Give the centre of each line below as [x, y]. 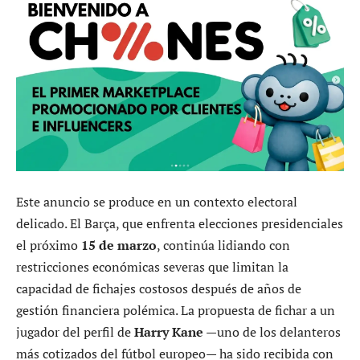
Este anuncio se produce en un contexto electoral [157, 202]
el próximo [49, 245]
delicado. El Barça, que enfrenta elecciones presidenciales [180, 223]
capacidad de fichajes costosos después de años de [159, 288]
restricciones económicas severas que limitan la [152, 267]
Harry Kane [169, 332]
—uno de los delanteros [272, 332]
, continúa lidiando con [223, 245]
